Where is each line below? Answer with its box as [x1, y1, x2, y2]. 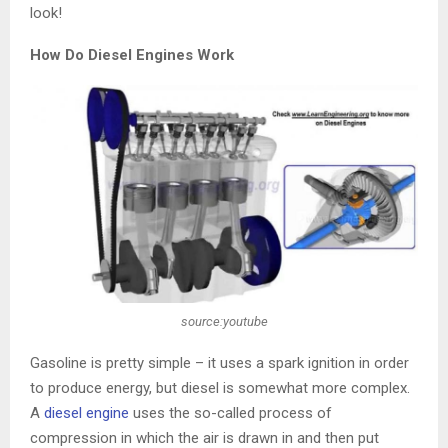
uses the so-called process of [129, 403, 332, 422]
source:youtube [180, 314, 268, 330]
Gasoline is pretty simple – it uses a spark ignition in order [30, 353, 409, 372]
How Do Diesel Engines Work [30, 46, 234, 65]
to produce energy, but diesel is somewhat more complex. [30, 378, 410, 397]
